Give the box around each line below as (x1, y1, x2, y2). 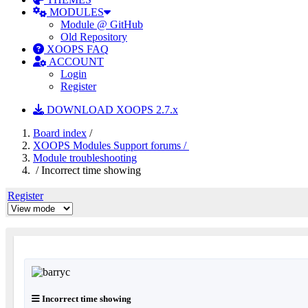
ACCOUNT (47, 56, 104, 67)
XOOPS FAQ (44, 43, 109, 55)
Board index (33, 127, 87, 139)
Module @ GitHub (60, 19, 143, 30)
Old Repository (60, 31, 127, 43)
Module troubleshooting (33, 152, 137, 164)
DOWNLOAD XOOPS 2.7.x (44, 104, 178, 115)
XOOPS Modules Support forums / (33, 140, 189, 151)
